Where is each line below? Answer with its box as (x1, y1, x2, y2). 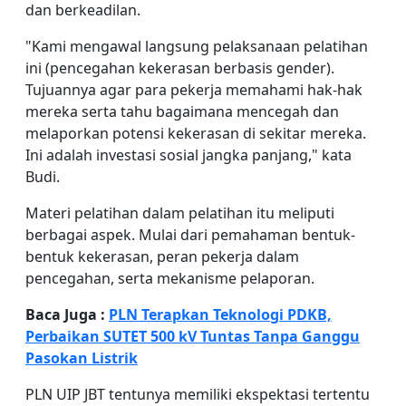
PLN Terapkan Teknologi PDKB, (109, 304, 332, 324)
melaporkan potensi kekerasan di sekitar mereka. (25, 123, 366, 143)
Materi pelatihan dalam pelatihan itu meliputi (25, 203, 334, 223)
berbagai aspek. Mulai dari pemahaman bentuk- (25, 225, 355, 245)
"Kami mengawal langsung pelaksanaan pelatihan (25, 36, 368, 56)
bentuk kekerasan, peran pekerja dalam (25, 246, 299, 266)
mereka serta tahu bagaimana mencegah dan (25, 101, 339, 121)
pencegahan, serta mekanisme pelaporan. (25, 268, 314, 288)
